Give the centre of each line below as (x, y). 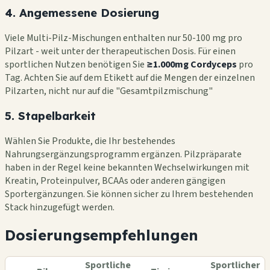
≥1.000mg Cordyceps (192, 64)
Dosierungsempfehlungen (102, 235)
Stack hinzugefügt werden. (60, 208)
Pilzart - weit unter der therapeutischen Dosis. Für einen (120, 51)
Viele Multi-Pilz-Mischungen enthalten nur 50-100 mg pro (124, 38)
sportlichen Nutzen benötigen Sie (76, 64)
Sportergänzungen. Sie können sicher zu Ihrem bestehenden (129, 194)
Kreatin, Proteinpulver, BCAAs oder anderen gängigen (115, 181)
